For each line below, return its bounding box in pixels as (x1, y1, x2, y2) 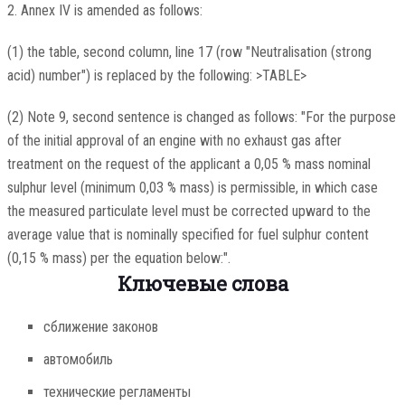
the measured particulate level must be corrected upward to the (6, 202, 371, 221)
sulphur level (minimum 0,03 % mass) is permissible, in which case (6, 179, 378, 197)
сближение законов (42, 318, 158, 336)
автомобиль (42, 351, 113, 369)
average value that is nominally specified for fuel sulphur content (6, 226, 369, 244)
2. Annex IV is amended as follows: (6, 2, 202, 20)
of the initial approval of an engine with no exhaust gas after (6, 132, 342, 150)
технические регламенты (42, 383, 191, 401)
